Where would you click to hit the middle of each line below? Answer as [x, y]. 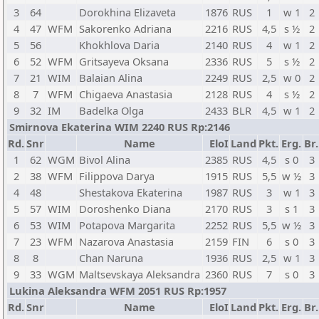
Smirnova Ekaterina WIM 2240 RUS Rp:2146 [120, 127]
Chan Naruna [111, 258]
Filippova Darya [117, 176]
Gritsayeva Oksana [124, 61]
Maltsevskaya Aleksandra [140, 274]
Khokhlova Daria [119, 45]
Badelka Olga [111, 110]
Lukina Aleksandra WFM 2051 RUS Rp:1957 [118, 291]
